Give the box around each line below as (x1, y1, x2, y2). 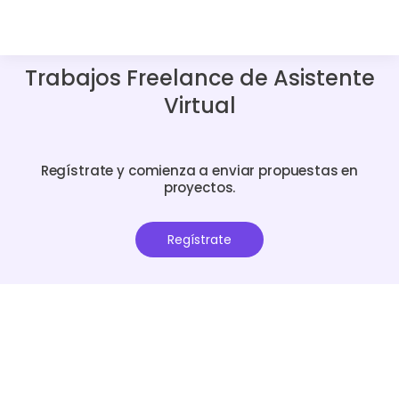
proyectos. (163, 177, 236, 197)
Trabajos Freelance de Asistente (24, 63, 375, 93)
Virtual (163, 91, 236, 120)
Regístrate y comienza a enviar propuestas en (40, 160, 359, 180)
